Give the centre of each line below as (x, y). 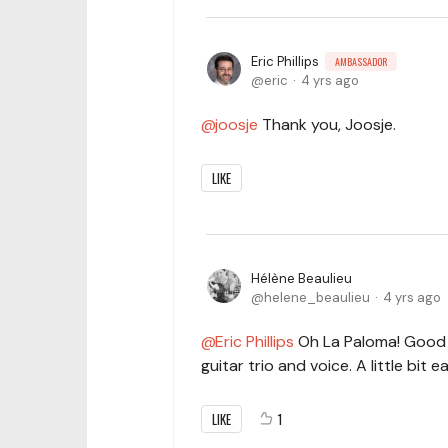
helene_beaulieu (317, 297)
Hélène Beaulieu (301, 278)
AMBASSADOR (361, 61)
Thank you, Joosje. (327, 124)
